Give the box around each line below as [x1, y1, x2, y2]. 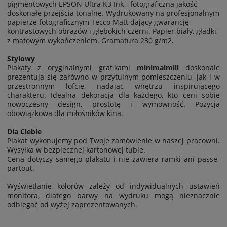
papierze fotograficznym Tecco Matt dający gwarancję [7, 17, 189, 27]
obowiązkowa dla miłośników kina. [7, 108, 123, 118]
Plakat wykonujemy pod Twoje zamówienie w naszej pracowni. [7, 135, 220, 145]
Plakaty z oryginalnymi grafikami [7, 62, 137, 72]
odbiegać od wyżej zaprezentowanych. [7, 199, 137, 209]
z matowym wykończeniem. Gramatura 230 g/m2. [7, 35, 174, 45]
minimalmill [136, 62, 179, 72]
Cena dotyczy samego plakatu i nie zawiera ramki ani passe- [7, 154, 220, 164]
